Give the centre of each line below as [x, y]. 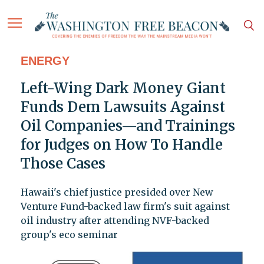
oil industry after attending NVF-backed [115, 221]
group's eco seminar [69, 235]
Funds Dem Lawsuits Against [123, 107]
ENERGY [45, 61]
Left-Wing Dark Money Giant [123, 88]
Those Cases [63, 164]
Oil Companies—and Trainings [128, 126]
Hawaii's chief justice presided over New [117, 192]
